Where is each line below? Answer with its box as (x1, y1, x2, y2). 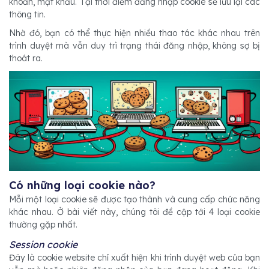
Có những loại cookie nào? (9, 178, 156, 192)
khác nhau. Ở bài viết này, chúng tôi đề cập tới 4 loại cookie (9, 206, 260, 217)
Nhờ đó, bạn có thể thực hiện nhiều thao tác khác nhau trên (9, 28, 260, 38)
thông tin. (9, 9, 46, 20)
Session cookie (9, 238, 77, 250)
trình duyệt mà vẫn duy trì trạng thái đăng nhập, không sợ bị (9, 40, 260, 51)
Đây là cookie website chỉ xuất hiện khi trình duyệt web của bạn (9, 252, 260, 263)
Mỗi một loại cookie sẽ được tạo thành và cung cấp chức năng (9, 193, 260, 205)
